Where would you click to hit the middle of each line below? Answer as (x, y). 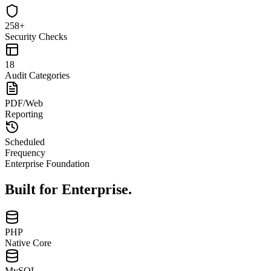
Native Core (28, 243)
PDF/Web (24, 103)
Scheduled (25, 142)
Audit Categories (37, 75)
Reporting (24, 114)
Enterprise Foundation (47, 163)
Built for (33, 189)
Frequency (25, 152)
